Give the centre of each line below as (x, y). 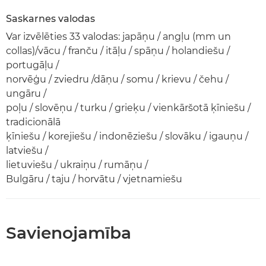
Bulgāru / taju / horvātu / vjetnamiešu (94, 179)
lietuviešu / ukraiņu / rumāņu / (77, 164)
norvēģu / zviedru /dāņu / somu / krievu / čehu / (117, 79)
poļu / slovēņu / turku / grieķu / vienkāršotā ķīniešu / (128, 107)
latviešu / (27, 150)
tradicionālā (33, 122)
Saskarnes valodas (50, 18)
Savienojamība (69, 232)
